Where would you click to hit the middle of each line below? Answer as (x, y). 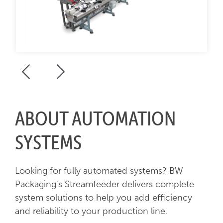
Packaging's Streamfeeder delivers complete (104, 184)
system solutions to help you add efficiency (103, 198)
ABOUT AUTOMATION (95, 119)
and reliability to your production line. (91, 211)
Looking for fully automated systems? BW (99, 171)
